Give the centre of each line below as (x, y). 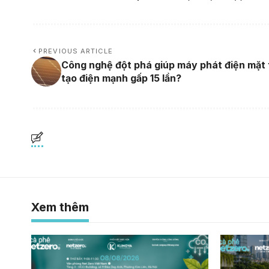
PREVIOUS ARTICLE (76, 51)
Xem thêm (60, 207)
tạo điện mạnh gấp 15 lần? (121, 78)
